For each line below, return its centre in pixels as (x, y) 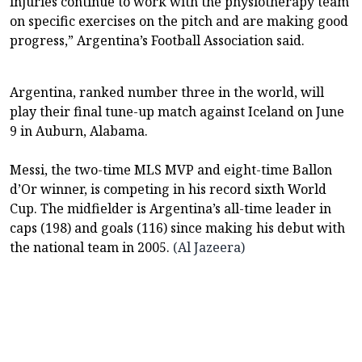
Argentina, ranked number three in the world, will (167, 92)
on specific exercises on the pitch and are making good (179, 21)
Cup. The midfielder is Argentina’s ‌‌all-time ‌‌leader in (170, 208)
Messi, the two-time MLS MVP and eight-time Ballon (171, 169)
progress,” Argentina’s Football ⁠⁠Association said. (157, 40)
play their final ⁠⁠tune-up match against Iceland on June (177, 111)
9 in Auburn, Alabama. (79, 130)
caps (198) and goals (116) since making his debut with (177, 227)
